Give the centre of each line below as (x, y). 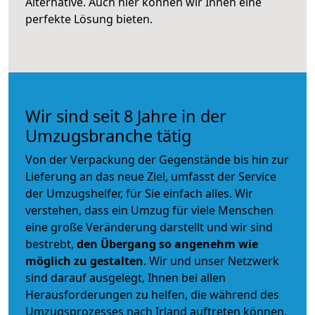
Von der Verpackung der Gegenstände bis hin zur (157, 159)
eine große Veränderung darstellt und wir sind (149, 227)
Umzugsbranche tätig (108, 135)
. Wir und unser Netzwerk (211, 261)
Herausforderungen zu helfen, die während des (152, 294)
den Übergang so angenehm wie (167, 244)
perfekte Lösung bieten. (89, 19)
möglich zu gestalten (84, 261)
